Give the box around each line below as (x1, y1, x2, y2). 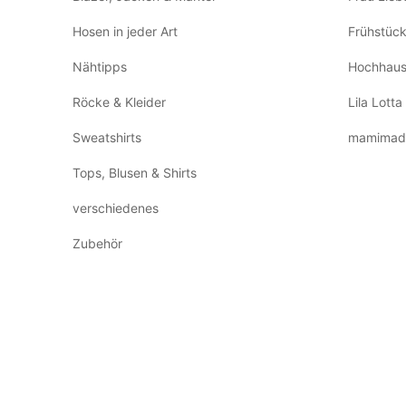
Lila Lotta (347, 94, 402, 111)
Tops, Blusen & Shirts (72, 165, 197, 181)
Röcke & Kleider (72, 94, 166, 111)
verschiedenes (72, 200, 159, 217)
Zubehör (72, 236, 122, 252)
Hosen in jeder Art (72, 24, 178, 40)
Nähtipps (72, 59, 127, 75)
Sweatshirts (72, 130, 141, 146)
